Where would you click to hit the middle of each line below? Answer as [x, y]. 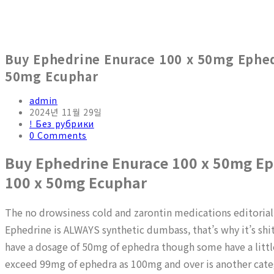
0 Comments [58, 135]
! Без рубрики [62, 124]
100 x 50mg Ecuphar [76, 183]
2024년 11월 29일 [66, 112]
